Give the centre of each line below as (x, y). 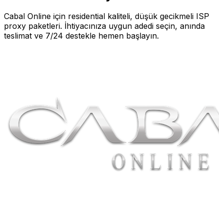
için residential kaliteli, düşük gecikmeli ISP (130, 16)
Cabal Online (27, 16)
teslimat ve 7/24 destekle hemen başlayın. (81, 36)
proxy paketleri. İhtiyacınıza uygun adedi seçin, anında (104, 26)
